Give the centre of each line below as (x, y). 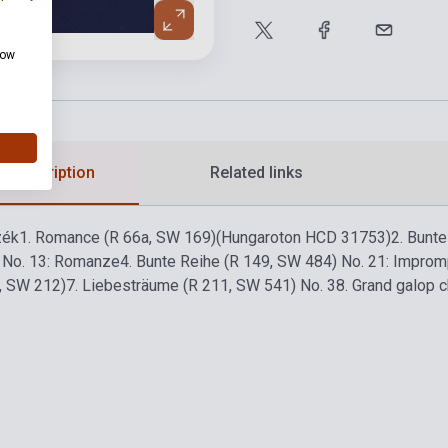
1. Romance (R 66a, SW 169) (117, 238)
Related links (256, 173)
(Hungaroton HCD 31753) (303, 238)
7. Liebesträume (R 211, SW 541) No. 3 (201, 286)
